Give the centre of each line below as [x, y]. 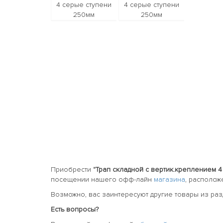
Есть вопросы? [75, 209]
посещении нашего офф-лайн [102, 179]
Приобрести [72, 169]
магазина [169, 179]
